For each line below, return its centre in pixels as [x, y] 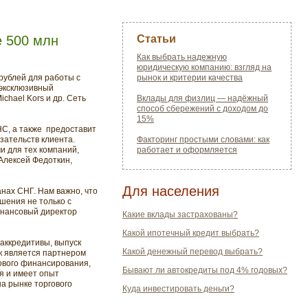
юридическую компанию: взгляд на [204, 67]
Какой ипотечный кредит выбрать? [191, 233]
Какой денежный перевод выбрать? [192, 252]
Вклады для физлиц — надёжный [202, 98]
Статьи [156, 39]
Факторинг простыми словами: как [203, 140]
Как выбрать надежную [182, 57]
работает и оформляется [187, 150]
